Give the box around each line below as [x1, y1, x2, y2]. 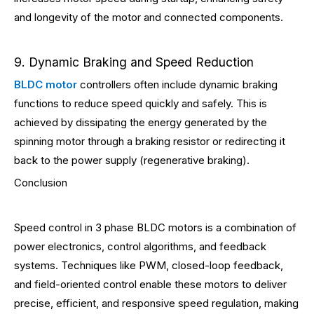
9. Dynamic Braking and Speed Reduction [14, 55, 254, 69]
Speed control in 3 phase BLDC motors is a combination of [14, 221, 296, 234]
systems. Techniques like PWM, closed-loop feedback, [14, 259, 283, 272]
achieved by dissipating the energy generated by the [14, 116, 267, 129]
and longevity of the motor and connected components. [14, 11, 283, 24]
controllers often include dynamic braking [77, 78, 278, 91]
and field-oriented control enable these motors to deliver [14, 278, 287, 291]
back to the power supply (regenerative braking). [14, 153, 250, 167]
